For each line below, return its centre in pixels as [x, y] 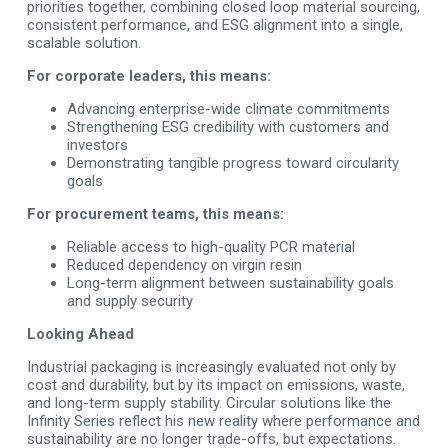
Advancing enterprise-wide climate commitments [228, 109]
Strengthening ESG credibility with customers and [227, 127]
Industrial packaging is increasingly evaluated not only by [211, 367]
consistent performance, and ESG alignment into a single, [214, 25]
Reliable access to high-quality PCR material [210, 247]
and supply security [129, 301]
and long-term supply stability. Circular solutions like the [208, 403]
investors [97, 145]
